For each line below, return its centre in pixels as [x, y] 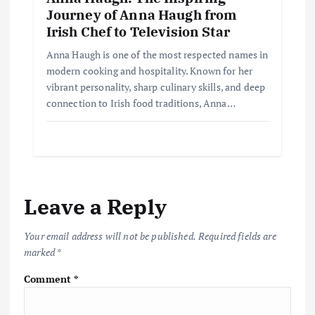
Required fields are [237, 236]
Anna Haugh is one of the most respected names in [157, 54]
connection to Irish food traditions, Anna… [141, 103]
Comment [49, 278]
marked [40, 252]
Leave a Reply [95, 207]
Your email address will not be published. [110, 236]
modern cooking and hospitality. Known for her [149, 70]
